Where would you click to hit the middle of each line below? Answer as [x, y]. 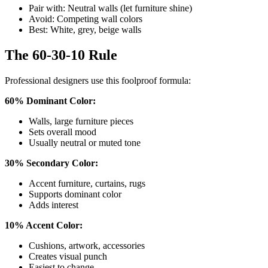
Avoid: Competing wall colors [86, 19]
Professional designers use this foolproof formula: [98, 80]
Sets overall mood [63, 132]
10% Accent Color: [44, 225]
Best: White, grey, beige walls [85, 30]
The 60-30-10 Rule [61, 55]
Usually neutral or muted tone [85, 143]
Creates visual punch [68, 256]
